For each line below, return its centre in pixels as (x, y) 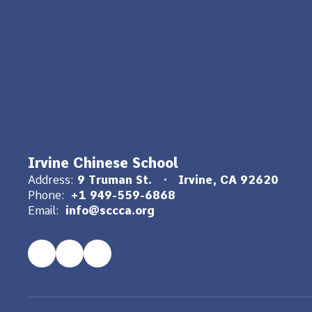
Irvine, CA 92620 (228, 180)
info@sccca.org (110, 210)
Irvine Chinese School (103, 163)
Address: (51, 180)
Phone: (46, 195)
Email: (44, 210)
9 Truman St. (115, 180)
